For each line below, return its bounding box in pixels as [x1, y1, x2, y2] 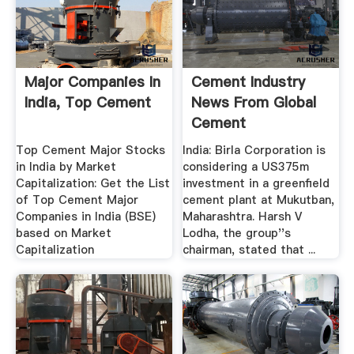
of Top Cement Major [15, 192, 138, 209]
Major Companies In [24, 71, 160, 92]
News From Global [191, 92, 317, 112]
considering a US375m [183, 159, 310, 175]
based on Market [15, 225, 111, 242]
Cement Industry [191, 71, 306, 92]
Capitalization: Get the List [15, 175, 170, 192]
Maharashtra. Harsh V [183, 209, 303, 225]
